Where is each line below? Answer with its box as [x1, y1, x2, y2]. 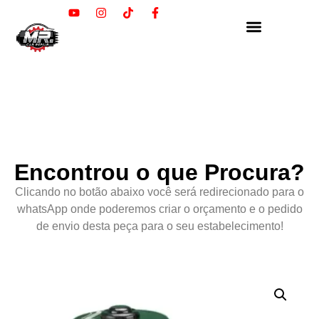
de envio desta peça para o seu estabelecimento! [36, 219, 283, 232]
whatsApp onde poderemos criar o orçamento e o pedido [16, 202, 303, 215]
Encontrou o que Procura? [14, 159, 305, 185]
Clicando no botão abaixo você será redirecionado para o [15, 185, 304, 198]
